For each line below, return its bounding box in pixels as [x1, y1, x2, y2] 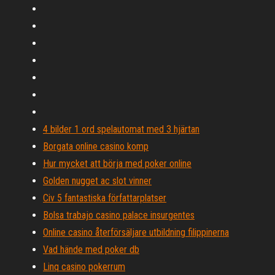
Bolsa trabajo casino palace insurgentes [43, 209, 195, 221]
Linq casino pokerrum [43, 261, 125, 273]
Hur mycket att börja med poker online [43, 158, 192, 169]
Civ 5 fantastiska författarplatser [43, 192, 166, 204]
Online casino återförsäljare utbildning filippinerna [43, 227, 229, 238]
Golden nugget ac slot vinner [43, 175, 152, 187]
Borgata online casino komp [43, 141, 149, 152]
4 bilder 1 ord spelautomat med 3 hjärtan [43, 123, 199, 135]
